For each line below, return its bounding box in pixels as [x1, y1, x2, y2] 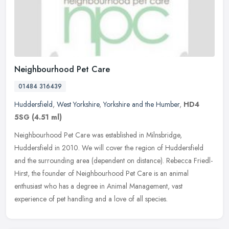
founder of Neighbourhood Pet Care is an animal [42, 168, 189, 179]
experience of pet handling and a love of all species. [14, 194, 168, 204]
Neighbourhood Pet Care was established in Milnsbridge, [14, 130, 182, 141]
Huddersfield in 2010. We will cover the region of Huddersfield [14, 143, 203, 153]
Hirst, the [14, 168, 40, 179]
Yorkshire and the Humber [103, 99, 179, 110]
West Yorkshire [57, 99, 99, 110]
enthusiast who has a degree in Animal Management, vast [14, 181, 182, 192]
